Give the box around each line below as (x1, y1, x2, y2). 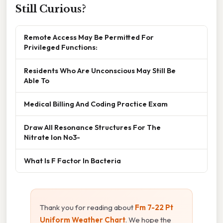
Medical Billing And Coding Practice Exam (24, 99, 168, 109)
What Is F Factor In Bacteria (24, 156, 121, 166)
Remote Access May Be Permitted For (24, 32, 154, 42)
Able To (24, 76, 49, 86)
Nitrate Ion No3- (24, 132, 80, 142)
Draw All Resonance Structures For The (24, 122, 161, 132)
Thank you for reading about (40, 203, 135, 213)
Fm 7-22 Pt (135, 203, 173, 213)
